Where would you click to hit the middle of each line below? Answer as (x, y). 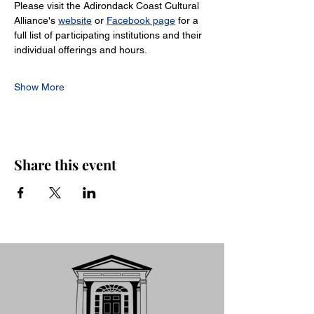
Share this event (65, 164)
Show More (39, 87)
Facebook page (141, 20)
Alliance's (36, 20)
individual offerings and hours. (81, 50)
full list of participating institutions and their (109, 35)
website (75, 20)
